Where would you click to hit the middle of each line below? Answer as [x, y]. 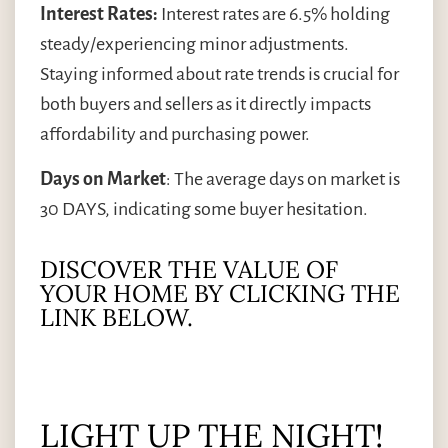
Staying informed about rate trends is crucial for [219, 74]
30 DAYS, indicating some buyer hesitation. [204, 208]
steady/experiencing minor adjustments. [194, 44]
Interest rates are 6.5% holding [274, 14]
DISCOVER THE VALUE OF [189, 270]
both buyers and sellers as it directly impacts [205, 104]
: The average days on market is [283, 178]
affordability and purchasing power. [175, 134]
